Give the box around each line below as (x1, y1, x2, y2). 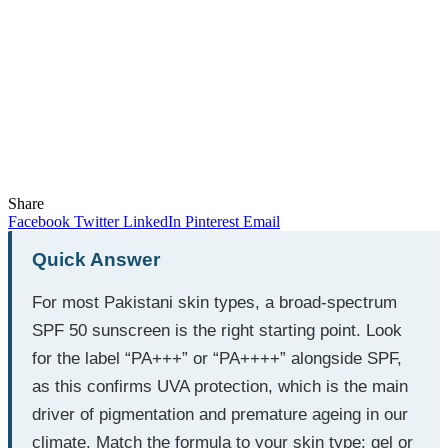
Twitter (74, 212, 119, 230)
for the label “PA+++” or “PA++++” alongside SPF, (32, 348, 402, 368)
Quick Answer (32, 248, 160, 270)
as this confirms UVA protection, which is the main (32, 376, 408, 396)
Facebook (8, 212, 70, 230)
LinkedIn (123, 212, 181, 230)
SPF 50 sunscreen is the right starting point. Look (32, 320, 402, 340)
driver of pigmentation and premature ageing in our (32, 404, 408, 424)
